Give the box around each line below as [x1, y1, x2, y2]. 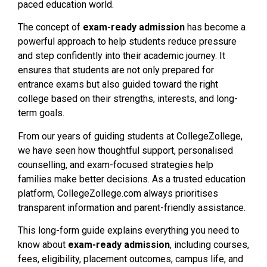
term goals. [18, 107, 64, 119]
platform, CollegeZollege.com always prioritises [18, 187, 218, 199]
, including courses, [170, 238, 249, 250]
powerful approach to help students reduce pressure [18, 36, 237, 48]
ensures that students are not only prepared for [18, 64, 214, 76]
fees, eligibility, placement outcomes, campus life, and [18, 253, 243, 265]
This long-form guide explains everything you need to [18, 224, 240, 236]
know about [18, 238, 68, 250]
